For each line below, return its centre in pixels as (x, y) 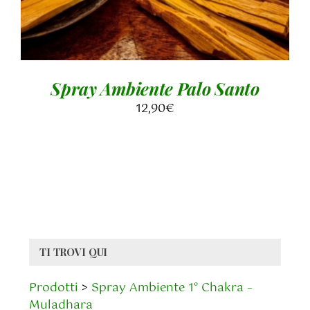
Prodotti (54, 288)
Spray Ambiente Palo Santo (155, 88)
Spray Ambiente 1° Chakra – (172, 288)
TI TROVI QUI (74, 252)
